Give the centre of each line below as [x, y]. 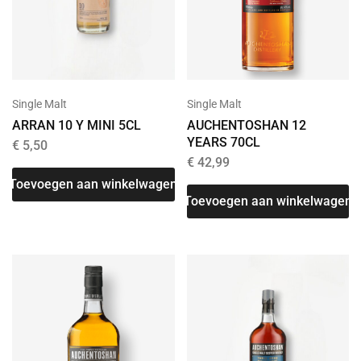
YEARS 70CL [223, 142]
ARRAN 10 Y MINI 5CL [77, 125]
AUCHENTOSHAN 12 [246, 125]
